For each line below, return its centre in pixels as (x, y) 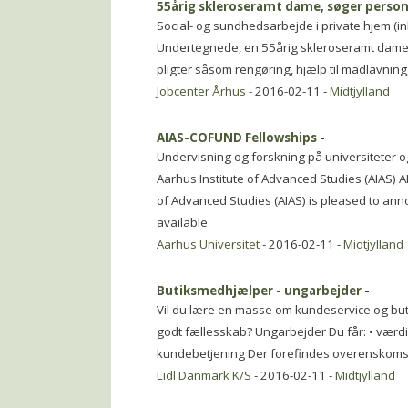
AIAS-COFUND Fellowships (237, 138)
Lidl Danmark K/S (204, 375)
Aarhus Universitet (208, 244)
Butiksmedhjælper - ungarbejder (259, 291)
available (182, 222)
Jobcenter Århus (201, 91)
